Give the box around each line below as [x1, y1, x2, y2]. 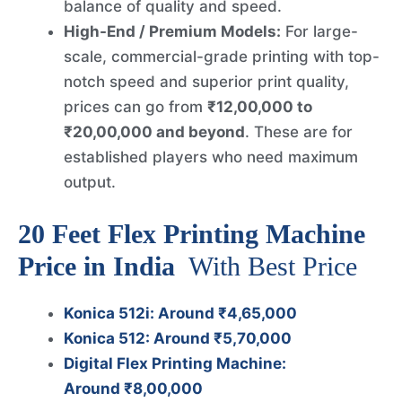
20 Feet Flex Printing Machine [18, 218, 365, 249]
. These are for [245, 123, 353, 142]
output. [64, 173, 116, 192]
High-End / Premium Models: [64, 22, 281, 41]
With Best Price [182, 250, 357, 281]
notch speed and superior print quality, [64, 73, 349, 92]
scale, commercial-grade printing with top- [64, 48, 380, 66]
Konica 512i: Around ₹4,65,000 [64, 303, 297, 322]
